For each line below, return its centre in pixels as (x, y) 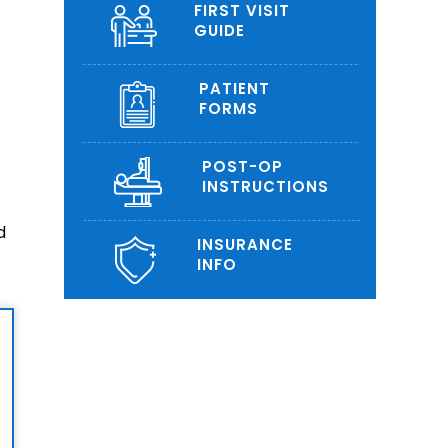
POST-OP (242, 166)
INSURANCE (245, 244)
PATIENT (234, 88)
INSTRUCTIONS (265, 186)
